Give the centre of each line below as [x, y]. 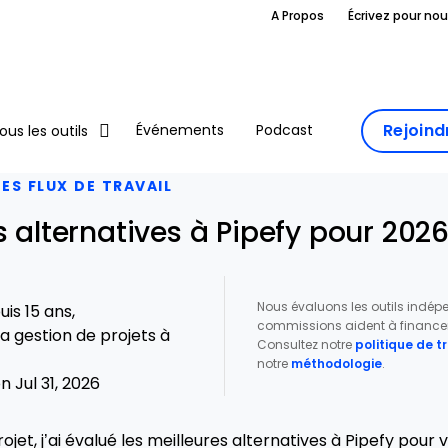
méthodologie [336, 364]
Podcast [284, 130]
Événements [180, 130]
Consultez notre [305, 345]
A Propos [297, 16]
